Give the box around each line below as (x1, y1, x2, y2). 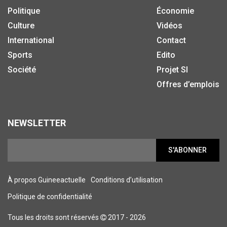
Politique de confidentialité (8, 192, 92, 201)
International (8, 35, 54, 45)
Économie (157, 6, 194, 16)
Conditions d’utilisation (91, 175, 163, 184)
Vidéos (157, 20, 182, 30)
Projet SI (157, 64, 188, 74)
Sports (8, 50, 32, 60)
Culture (8, 20, 34, 30)
